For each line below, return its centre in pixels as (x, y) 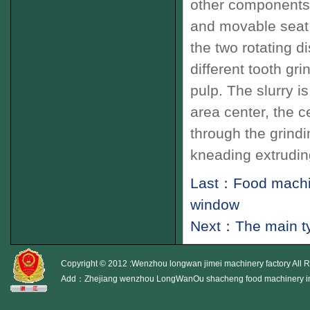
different (217, 69)
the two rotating (241, 47)
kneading (221, 155)
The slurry (258, 90)
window (215, 204)
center (243, 112)
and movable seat (249, 26)
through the (228, 133)
